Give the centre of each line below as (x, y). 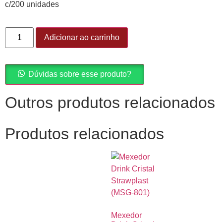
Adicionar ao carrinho (82, 38)
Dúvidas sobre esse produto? (80, 74)
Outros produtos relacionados (110, 103)
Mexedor (126, 216)
